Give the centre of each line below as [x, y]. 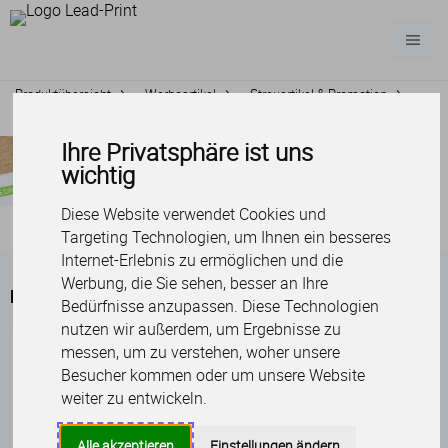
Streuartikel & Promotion [318, 94]
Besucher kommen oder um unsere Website [213, 375]
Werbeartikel [180, 94]
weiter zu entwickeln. [134, 398]
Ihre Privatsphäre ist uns [187, 152]
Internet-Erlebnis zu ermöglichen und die [202, 260]
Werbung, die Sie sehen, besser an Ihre [195, 283]
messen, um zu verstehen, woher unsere [201, 352]
